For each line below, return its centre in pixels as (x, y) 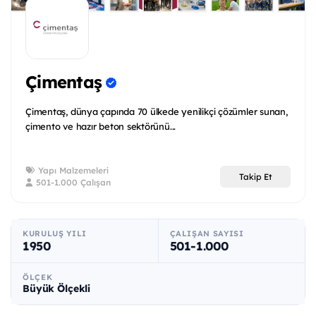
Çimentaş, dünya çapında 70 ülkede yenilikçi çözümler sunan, (157, 112)
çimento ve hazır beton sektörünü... (101, 127)
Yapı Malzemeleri (72, 171)
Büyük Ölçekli (57, 289)
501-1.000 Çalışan (72, 183)
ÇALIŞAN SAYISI (207, 234)
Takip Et (255, 176)
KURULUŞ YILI (55, 234)
